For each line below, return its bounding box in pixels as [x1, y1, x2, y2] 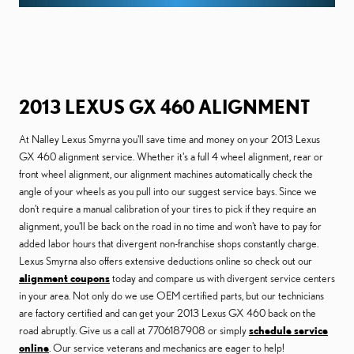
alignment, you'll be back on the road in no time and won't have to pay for [19, 220, 322, 232]
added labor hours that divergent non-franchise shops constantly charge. [19, 237, 318, 250]
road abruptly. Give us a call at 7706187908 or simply [19, 324, 249, 337]
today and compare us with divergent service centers [110, 272, 335, 284]
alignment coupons [19, 272, 110, 284]
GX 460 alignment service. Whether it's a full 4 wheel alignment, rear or [19, 150, 323, 163]
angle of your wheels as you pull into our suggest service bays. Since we [19, 185, 317, 198]
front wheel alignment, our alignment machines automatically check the [19, 168, 313, 180]
